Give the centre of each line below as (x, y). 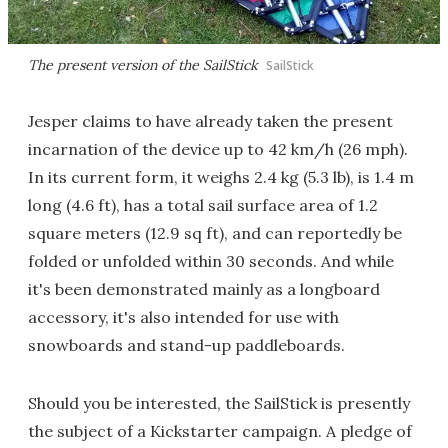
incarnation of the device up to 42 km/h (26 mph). (218, 149)
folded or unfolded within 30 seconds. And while (211, 261)
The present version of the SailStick (143, 65)
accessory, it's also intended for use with (183, 317)
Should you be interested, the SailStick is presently (219, 403)
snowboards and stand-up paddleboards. (186, 345)
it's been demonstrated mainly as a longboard (204, 289)
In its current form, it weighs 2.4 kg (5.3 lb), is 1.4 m (221, 177)
